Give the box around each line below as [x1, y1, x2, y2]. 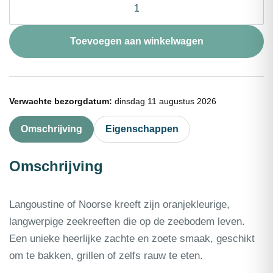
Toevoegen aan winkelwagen [69, 36, 204, 47]
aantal [9, 54, 34, 64]
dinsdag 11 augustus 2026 [112, 96, 216, 107]
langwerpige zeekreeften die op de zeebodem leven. [9, 216, 245, 228]
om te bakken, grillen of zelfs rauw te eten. [9, 250, 203, 262]
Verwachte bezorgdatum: [9, 96, 112, 107]
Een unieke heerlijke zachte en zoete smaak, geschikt [9, 233, 255, 245]
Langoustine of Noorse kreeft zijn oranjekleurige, [9, 199, 230, 211]
